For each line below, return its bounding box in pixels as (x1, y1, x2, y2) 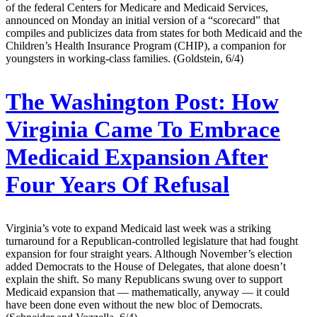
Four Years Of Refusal (6, 171, 229, 197)
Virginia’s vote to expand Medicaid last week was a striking (6, 221, 271, 234)
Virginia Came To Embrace (6, 116, 280, 142)
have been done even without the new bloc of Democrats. (6, 298, 263, 311)
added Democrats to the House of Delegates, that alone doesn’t (6, 260, 286, 272)
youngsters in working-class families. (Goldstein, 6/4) (6, 52, 243, 64)
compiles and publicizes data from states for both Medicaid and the (6, 26, 302, 39)
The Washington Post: (6, 88, 226, 115)
